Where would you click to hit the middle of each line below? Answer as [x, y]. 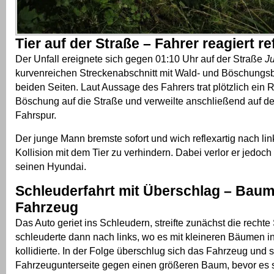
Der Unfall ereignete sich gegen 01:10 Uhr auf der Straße [140, 58]
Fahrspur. [36, 115]
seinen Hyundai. [51, 166]
